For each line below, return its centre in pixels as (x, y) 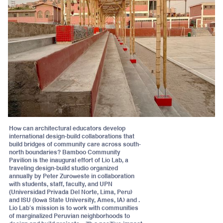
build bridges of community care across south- (75, 145)
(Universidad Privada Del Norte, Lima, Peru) (71, 192)
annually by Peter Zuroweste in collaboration (72, 176)
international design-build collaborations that (72, 137)
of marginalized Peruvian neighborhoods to (69, 216)
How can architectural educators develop (67, 129)
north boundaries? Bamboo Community (65, 153)
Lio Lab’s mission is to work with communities (74, 208)
